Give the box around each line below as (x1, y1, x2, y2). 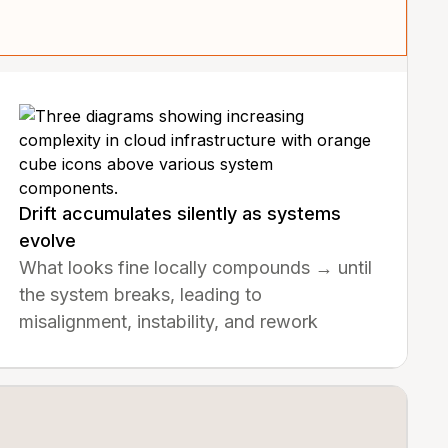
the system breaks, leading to (18, 284, 262, 305)
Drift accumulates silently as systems (18, 203, 341, 224)
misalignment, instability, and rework (18, 311, 318, 332)
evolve (18, 230, 76, 251)
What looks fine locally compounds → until (18, 257, 372, 278)
